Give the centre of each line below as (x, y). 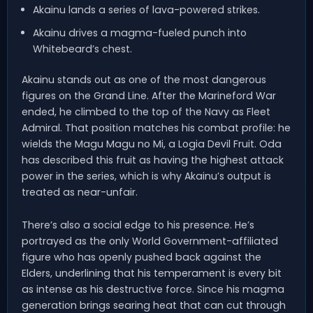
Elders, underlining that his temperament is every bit (152, 274)
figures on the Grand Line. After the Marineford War (149, 96)
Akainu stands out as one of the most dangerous (144, 80)
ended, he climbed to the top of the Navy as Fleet (146, 112)
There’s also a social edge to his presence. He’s (138, 225)
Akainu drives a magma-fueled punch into (139, 33)
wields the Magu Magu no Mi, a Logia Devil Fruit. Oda (152, 144)
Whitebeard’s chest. (82, 49)
